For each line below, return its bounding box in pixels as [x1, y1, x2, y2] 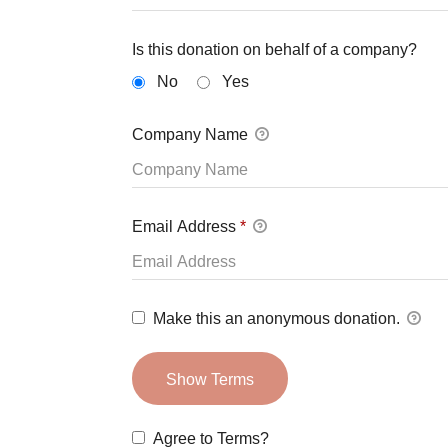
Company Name [132, 125, 252, 143]
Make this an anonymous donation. [153, 309, 404, 327]
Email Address [132, 217, 240, 235]
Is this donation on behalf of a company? [132, 40, 417, 58]
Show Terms [166, 370, 254, 388]
